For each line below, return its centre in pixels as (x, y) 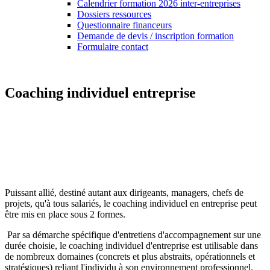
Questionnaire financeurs (124, 25)
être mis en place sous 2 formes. (65, 214)
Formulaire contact (113, 47)
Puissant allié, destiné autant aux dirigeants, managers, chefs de (124, 192)
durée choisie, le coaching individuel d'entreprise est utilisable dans (131, 245)
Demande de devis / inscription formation (155, 36)
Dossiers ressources (114, 14)
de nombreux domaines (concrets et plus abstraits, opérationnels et (130, 256)
